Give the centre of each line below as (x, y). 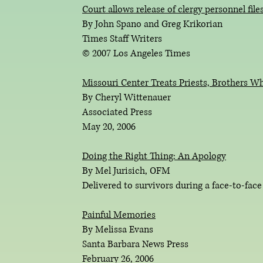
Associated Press (117, 112)
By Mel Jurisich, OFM (126, 171)
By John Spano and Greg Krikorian (152, 24)
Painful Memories (119, 215)
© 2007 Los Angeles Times (136, 53)
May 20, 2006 (109, 127)
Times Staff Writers (123, 39)
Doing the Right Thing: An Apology (154, 156)
